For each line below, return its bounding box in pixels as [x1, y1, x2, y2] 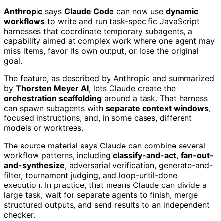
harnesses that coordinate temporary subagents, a [4, 26, 192, 36]
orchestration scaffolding [4, 93, 102, 103]
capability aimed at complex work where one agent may [4, 36, 215, 46]
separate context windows [106, 103, 209, 113]
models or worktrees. [4, 122, 83, 133]
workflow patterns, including [4, 150, 113, 160]
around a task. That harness [102, 93, 208, 103]
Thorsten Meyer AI [16, 83, 89, 93]
